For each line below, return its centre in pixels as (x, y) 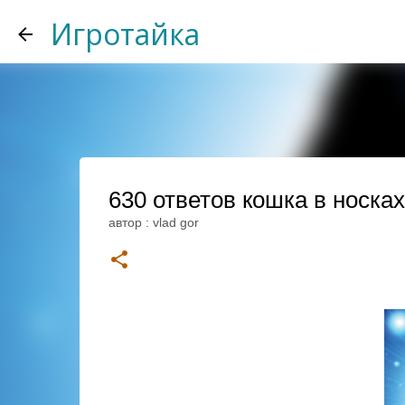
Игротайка (125, 34)
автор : (130, 222)
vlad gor (175, 222)
